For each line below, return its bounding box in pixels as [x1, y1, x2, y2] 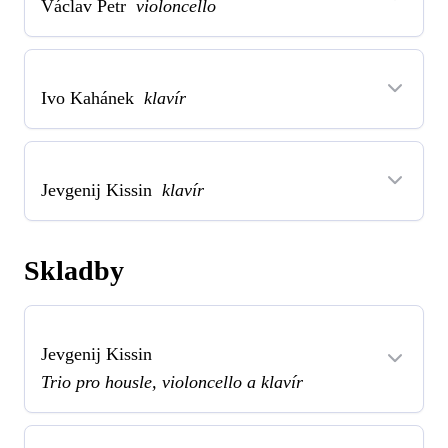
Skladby [24, 254, 124, 286]
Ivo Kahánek [41, 87, 144, 108]
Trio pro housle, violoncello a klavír [41, 371, 303, 392]
